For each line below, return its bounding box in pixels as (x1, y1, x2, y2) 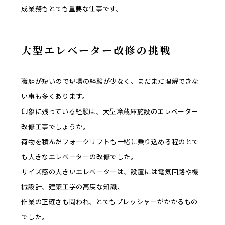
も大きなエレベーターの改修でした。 (21, 152, 138, 162)
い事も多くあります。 (21, 91, 89, 101)
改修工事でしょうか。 (21, 122, 90, 132)
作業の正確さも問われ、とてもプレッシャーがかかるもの (21, 197, 198, 207)
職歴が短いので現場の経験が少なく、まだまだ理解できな (21, 76, 199, 86)
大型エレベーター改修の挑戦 (21, 43, 172, 58)
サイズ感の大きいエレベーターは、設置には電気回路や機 (21, 167, 199, 177)
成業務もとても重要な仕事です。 (21, 4, 123, 14)
